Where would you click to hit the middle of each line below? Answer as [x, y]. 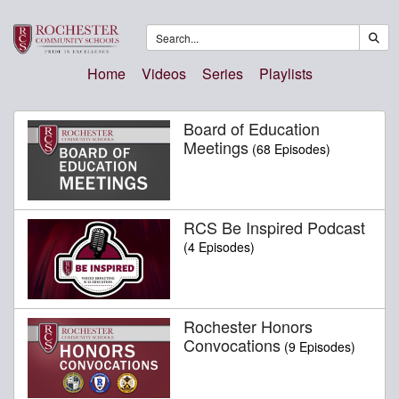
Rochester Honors [248, 326]
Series [222, 73]
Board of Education [252, 128]
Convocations [232, 344]
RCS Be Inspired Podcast [274, 227]
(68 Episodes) [291, 148]
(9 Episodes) [320, 346]
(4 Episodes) [219, 246]
